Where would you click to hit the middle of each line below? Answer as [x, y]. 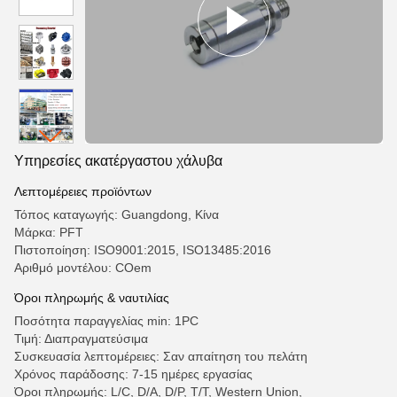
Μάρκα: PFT [49, 232]
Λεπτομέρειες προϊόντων [83, 191]
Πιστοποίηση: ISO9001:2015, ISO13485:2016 [143, 250]
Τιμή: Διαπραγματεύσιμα [81, 339]
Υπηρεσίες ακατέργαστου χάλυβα [118, 161]
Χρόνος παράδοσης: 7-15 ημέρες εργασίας [133, 374]
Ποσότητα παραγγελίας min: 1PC [106, 321]
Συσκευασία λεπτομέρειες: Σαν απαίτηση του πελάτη [161, 356]
